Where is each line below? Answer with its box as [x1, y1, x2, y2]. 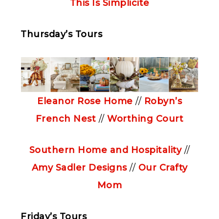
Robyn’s [144, 96, 182, 107]
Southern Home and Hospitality [29, 145, 181, 156]
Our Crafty [138, 162, 188, 174]
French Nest [35, 113, 96, 125]
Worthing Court [107, 113, 184, 125]
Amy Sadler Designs [31, 162, 127, 174]
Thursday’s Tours [21, 29, 102, 40]
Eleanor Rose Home [37, 96, 133, 107]
